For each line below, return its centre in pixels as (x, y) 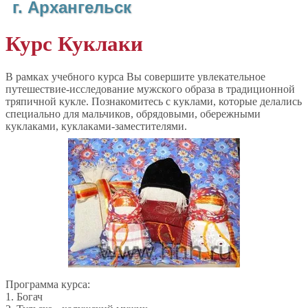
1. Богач (24, 296)
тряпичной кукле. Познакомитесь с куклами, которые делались (154, 101)
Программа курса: (48, 284)
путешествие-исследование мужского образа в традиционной (150, 89)
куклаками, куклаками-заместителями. (96, 126)
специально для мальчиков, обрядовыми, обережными (133, 113)
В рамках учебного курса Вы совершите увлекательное (135, 76)
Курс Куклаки (74, 43)
